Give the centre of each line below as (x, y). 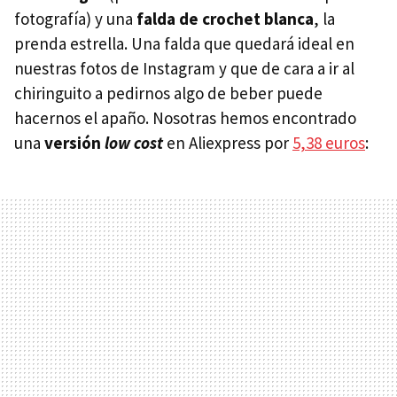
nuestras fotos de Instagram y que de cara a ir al (184, 68)
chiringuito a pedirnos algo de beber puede (168, 93)
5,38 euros (329, 142)
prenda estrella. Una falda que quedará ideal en (184, 43)
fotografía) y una (75, 18)
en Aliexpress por (228, 142)
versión (74, 142)
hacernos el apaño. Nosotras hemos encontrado (185, 117)
